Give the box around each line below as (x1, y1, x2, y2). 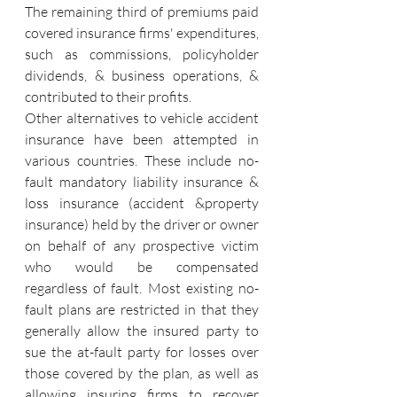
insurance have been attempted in (25, 130, 259, 148)
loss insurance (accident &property (25, 194, 259, 212)
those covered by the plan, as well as (25, 364, 259, 382)
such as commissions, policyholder (25, 45, 259, 63)
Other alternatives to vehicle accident (25, 109, 259, 127)
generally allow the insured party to (25, 322, 259, 339)
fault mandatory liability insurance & (25, 173, 259, 191)
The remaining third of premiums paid (25, 3, 259, 20)
